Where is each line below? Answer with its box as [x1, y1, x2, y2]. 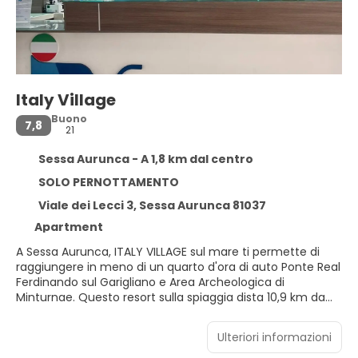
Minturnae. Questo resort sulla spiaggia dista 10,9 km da [16, 289, 78, 306]
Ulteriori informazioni [217, 329, 332, 346]
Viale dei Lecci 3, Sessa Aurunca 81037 [38, 197, 266, 214]
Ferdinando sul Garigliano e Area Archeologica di [16, 274, 284, 291]
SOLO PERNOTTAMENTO [38, 174, 179, 191]
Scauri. [16, 320, 53, 336]
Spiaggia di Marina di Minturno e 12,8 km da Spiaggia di [16, 304, 316, 321]
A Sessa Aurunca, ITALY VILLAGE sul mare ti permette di [16, 244, 320, 261]
